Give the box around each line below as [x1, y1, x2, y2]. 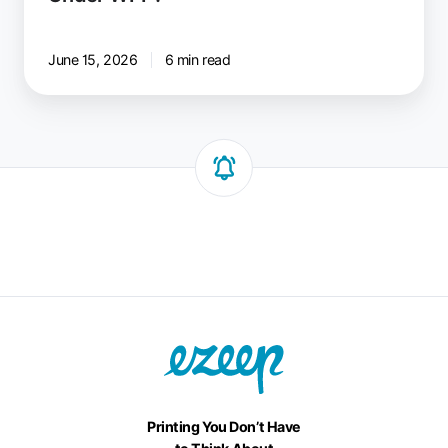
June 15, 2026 [48, 50, 138, 68]
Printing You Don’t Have [147, 417, 301, 435]
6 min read [164, 50, 231, 68]
